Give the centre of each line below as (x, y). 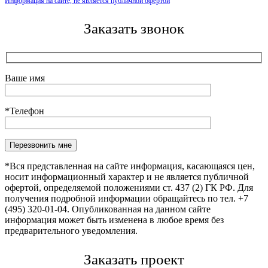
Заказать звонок (134, 28)
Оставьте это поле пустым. (59, 144)
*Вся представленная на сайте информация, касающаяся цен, (130, 166)
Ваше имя (25, 78)
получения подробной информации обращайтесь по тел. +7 (127, 199)
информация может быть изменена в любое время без (114, 220)
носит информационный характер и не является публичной (127, 177)
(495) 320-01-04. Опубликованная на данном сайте (108, 209)
